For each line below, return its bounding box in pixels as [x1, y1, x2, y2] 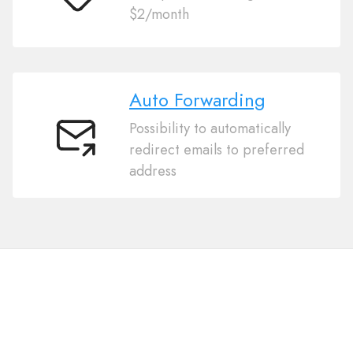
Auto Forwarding [129, 86, 266, 114]
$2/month [129, 4, 189, 25]
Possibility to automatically [129, 118, 291, 139]
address [129, 161, 176, 182]
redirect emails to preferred [129, 139, 304, 161]
